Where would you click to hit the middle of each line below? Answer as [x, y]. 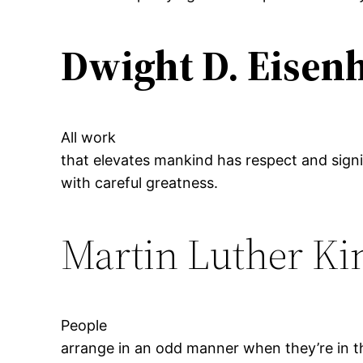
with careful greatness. [140, 182]
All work [89, 137]
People [84, 325]
